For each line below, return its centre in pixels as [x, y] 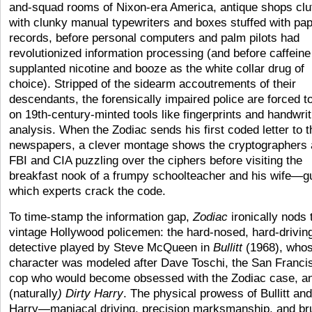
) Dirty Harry [91, 294]
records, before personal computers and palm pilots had [154, 38]
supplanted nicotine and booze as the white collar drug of [157, 69]
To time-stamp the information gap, [101, 217]
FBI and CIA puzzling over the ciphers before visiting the [156, 161]
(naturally [33, 294]
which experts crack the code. [87, 191]
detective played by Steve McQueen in [111, 248]
